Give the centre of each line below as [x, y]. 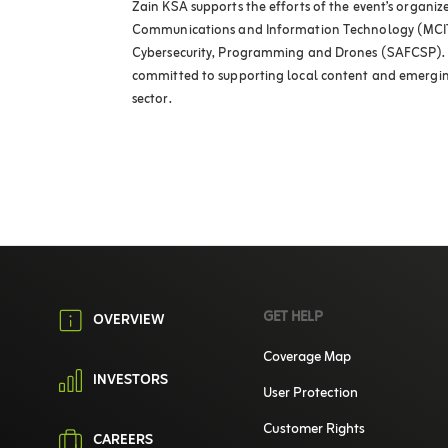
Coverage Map [306, 358]
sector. [152, 100]
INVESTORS [130, 381]
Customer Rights [313, 430]
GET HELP [292, 318]
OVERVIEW [129, 321]
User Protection [310, 394]
